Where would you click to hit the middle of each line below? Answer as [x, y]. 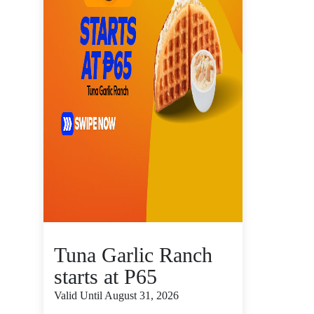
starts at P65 [105, 277]
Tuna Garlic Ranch [133, 255]
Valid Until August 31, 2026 [116, 295]
